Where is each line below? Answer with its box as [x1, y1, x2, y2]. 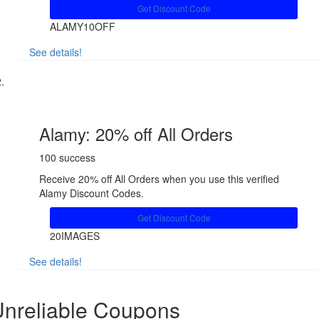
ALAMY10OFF [50, 19, 115, 34]
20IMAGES [50, 229, 100, 244]
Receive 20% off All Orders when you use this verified [39, 172, 279, 187]
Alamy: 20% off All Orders [39, 121, 233, 147]
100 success [39, 150, 95, 165]
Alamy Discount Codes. [39, 186, 144, 201]
